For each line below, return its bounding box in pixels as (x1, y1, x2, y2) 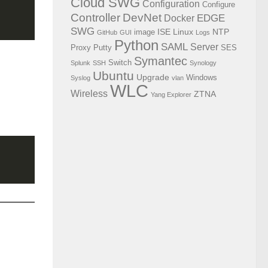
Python (114, 37, 159, 53)
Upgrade (136, 72, 169, 82)
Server (190, 42, 218, 52)
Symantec (134, 54, 187, 68)
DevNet (123, 11, 162, 24)
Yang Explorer (151, 91, 191, 98)
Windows (186, 74, 217, 82)
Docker (164, 13, 194, 23)
